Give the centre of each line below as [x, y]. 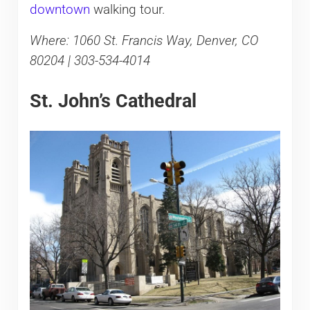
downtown [60, 9]
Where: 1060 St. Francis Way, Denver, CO [144, 40]
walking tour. [127, 9]
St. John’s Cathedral [113, 101]
